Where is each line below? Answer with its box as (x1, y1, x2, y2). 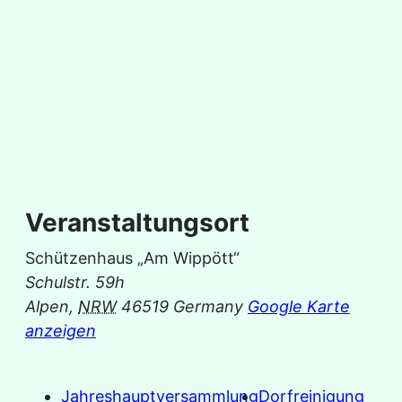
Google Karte (248, 297, 350, 317)
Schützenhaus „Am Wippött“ (25, 249, 240, 268)
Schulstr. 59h (25, 273, 125, 293)
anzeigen (25, 321, 96, 341)
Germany (173, 297, 243, 317)
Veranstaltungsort (25, 207, 249, 239)
